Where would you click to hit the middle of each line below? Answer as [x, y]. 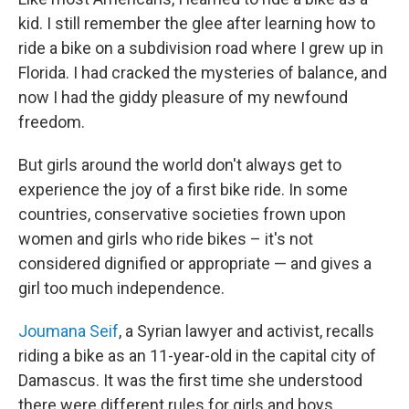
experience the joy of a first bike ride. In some [183, 189]
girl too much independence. [121, 288]
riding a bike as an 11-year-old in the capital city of [197, 356]
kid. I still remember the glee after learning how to [197, 23]
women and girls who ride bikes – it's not [166, 239]
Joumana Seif [68, 331]
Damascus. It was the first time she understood [190, 380]
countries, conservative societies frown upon [182, 214]
